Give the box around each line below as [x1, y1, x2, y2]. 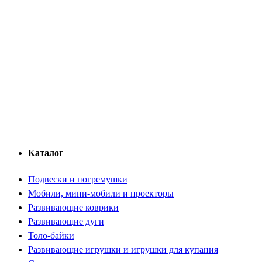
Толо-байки [28, 230, 74, 240]
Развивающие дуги [28, 216, 104, 226]
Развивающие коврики [28, 202, 119, 212]
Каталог [28, 147, 63, 158]
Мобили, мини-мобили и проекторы [28, 188, 174, 198]
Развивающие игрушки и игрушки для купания [28, 244, 218, 254]
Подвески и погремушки [28, 174, 127, 184]
